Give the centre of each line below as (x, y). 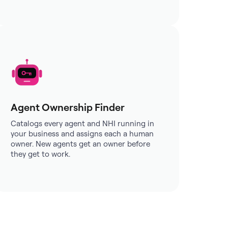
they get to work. (41, 154)
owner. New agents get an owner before (81, 144)
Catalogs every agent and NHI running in (83, 123)
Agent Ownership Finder (68, 107)
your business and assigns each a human (82, 134)
